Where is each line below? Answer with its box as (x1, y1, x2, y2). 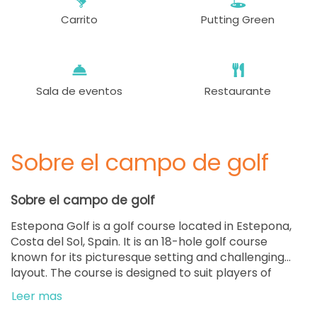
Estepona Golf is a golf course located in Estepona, (11, 217, 292, 234)
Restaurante (204, 83, 271, 98)
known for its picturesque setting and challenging (11, 248, 284, 265)
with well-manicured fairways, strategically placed (11, 295, 292, 312)
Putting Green (201, 11, 275, 27)
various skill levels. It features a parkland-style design (11, 279, 306, 296)
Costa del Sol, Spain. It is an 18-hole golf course (11, 233, 267, 250)
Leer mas (11, 287, 62, 304)
